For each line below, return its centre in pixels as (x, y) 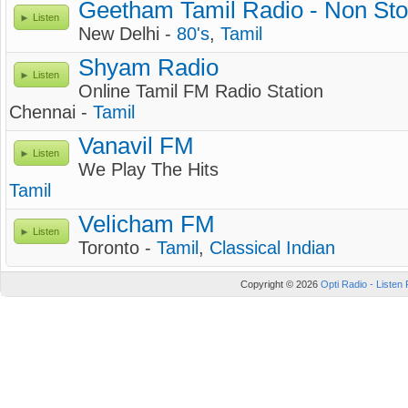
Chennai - (51, 112)
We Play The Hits (148, 169)
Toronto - (117, 248)
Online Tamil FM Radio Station (201, 91)
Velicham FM (147, 224)
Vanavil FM (136, 146)
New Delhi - (127, 34)
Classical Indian (272, 248)
